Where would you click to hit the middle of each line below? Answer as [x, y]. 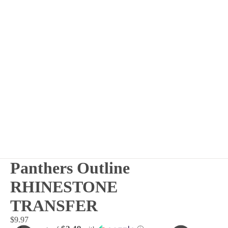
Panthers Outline [70, 168]
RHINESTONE [64, 187]
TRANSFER [54, 205]
